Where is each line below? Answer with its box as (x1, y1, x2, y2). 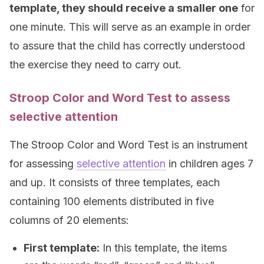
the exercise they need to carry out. (9, 58, 181, 71)
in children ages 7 (166, 157, 253, 170)
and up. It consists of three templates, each (9, 176, 220, 189)
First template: (24, 242, 100, 254)
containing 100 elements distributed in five (9, 195, 214, 207)
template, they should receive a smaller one (9, 2, 238, 14)
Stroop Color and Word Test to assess (9, 91, 230, 105)
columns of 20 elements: (9, 214, 129, 226)
